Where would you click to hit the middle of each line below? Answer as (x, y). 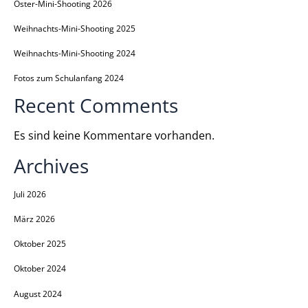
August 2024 (38, 294)
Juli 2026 (30, 194)
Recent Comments (96, 105)
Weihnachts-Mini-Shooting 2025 (75, 28)
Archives (51, 166)
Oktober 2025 (40, 244)
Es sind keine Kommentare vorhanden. (114, 135)
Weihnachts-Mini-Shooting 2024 (75, 54)
